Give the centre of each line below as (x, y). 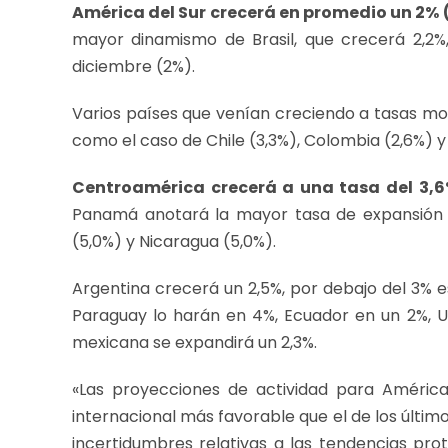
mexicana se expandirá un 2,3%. (194, 342)
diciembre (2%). (133, 66)
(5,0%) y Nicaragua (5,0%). (174, 241)
